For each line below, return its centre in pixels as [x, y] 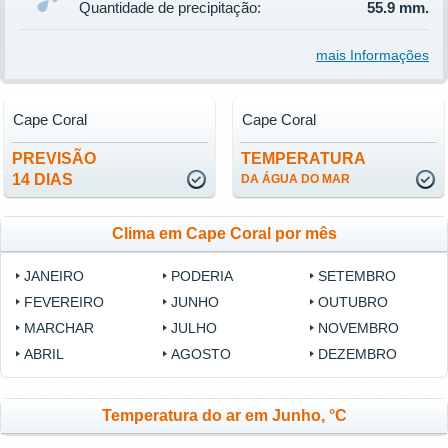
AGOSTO [201, 354]
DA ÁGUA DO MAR [295, 179]
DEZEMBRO [358, 354]
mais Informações [372, 55]
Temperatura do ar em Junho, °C [224, 415]
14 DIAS [42, 179]
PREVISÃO [54, 158]
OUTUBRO [353, 302]
